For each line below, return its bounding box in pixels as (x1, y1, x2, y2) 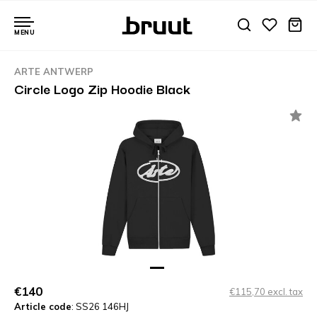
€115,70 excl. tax (229, 285, 303, 297)
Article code (14, 300, 71, 312)
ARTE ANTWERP (14, 66, 93, 77)
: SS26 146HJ (71, 300, 129, 312)
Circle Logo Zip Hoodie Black (14, 78, 190, 99)
